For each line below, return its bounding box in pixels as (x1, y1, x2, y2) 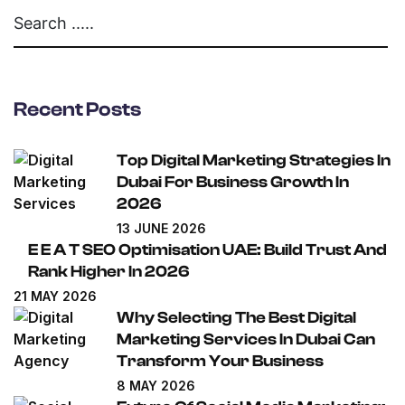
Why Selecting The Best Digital (117, 308, 356, 328)
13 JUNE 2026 (117, 221, 206, 237)
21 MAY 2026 (14, 288, 97, 305)
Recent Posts (14, 98, 141, 122)
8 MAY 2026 (117, 378, 195, 394)
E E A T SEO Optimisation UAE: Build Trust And (28, 240, 387, 260)
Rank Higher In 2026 (28, 262, 190, 282)
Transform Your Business (117, 352, 324, 372)
